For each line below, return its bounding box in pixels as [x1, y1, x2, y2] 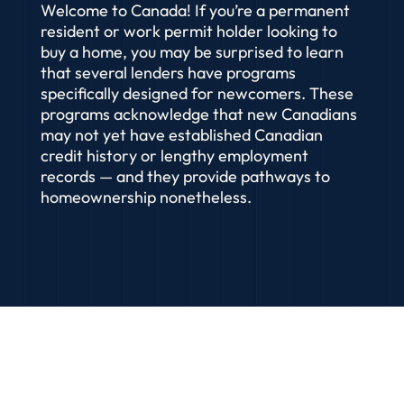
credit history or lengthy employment [40, 145, 308, 166]
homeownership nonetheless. [40, 187, 252, 207]
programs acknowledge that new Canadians [40, 104, 357, 124]
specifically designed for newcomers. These [40, 83, 353, 104]
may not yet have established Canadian [40, 124, 323, 145]
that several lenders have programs [40, 62, 296, 83]
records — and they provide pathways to [40, 166, 330, 187]
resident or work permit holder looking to [40, 21, 337, 41]
